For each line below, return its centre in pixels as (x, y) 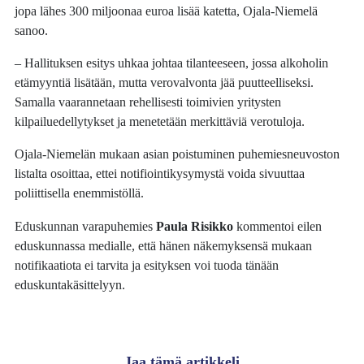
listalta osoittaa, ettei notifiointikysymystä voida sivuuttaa (160, 174)
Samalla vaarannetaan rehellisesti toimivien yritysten (148, 102)
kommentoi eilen (278, 226)
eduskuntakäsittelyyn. (70, 284)
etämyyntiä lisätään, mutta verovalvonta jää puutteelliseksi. (165, 83)
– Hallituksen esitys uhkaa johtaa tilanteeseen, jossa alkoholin (172, 63)
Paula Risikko (195, 226)
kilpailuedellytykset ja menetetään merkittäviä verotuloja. (160, 122)
